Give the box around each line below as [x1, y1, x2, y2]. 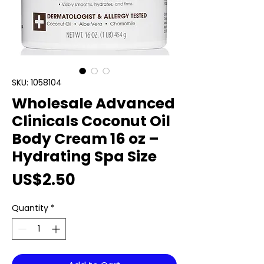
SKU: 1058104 [12, 77, 62, 89]
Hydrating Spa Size [12, 146, 157, 167]
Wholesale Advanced [12, 93, 175, 114]
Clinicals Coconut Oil [12, 111, 170, 132]
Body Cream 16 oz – [12, 128, 159, 150]
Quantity [12, 202, 48, 214]
